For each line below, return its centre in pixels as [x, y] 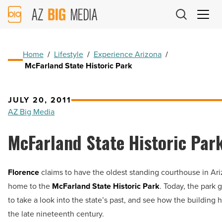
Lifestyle [68, 55]
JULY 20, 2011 [40, 100]
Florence [24, 172]
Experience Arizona [127, 55]
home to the [30, 186]
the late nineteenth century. [56, 214]
